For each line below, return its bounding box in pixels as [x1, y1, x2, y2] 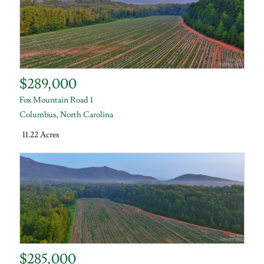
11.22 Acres [22, 130, 60, 141]
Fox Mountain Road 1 [19, 94, 94, 105]
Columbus [19, 109, 57, 120]
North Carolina [60, 109, 114, 120]
